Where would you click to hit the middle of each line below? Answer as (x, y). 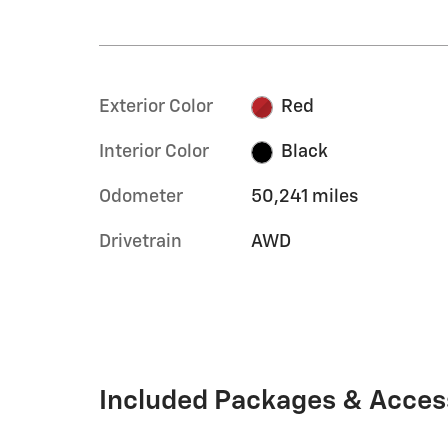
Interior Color (154, 152)
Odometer (141, 197)
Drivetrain (140, 242)
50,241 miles (304, 197)
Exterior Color (156, 107)
